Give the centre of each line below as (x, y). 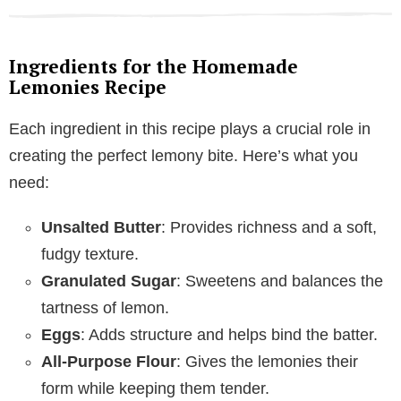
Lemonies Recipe (88, 86)
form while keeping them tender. (155, 388)
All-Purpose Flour (109, 361)
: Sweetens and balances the (280, 281)
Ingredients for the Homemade (154, 66)
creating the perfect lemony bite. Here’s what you (183, 155)
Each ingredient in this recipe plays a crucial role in (190, 128)
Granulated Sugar (109, 281)
